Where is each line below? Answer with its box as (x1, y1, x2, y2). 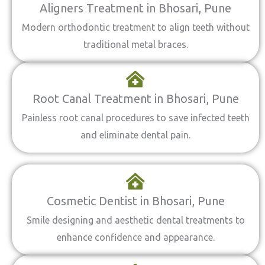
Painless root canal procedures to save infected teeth (21, 112, 250, 123)
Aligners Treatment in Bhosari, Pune (40, 1, 231, 15)
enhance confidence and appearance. (56, 232, 215, 243)
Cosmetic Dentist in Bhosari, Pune (46, 194, 225, 208)
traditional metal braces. (83, 39, 188, 50)
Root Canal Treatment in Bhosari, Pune (32, 92, 239, 105)
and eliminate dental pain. (80, 130, 190, 140)
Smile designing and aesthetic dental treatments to (26, 215, 245, 225)
